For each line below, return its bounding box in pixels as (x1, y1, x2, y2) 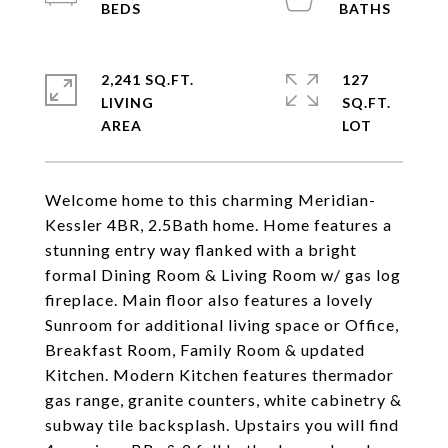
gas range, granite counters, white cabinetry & (45, 390, 402, 409)
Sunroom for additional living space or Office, (45, 315, 399, 334)
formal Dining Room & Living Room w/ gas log (45, 265, 401, 284)
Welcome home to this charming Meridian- (45, 190, 376, 209)
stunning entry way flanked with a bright (45, 240, 357, 259)
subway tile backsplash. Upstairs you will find (45, 415, 399, 434)
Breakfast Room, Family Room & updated (45, 340, 365, 359)
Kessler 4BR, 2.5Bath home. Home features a (45, 215, 392, 234)
